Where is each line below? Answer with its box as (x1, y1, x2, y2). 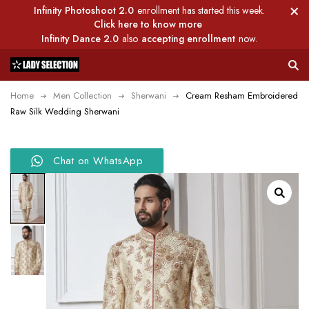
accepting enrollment (141, 32, 235, 46)
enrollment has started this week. (137, 3, 265, 17)
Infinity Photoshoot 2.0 (34, 3, 134, 17)
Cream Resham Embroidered (186, 89, 298, 102)
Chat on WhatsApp (53, 153, 143, 168)
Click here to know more (93, 17, 202, 31)
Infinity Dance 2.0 (41, 32, 119, 46)
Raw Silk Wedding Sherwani (10, 105, 119, 118)
